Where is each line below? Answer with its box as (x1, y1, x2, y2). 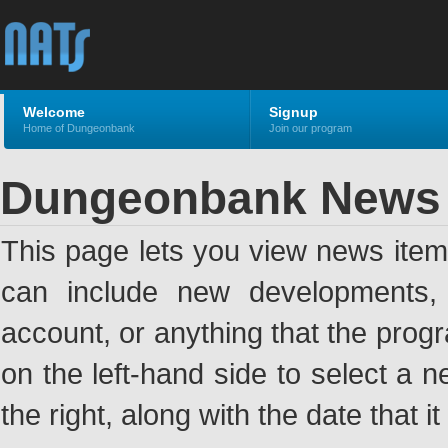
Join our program (269, 122, 352, 134)
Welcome (23, 104, 85, 120)
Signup (269, 104, 318, 120)
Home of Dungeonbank (23, 122, 135, 134)
